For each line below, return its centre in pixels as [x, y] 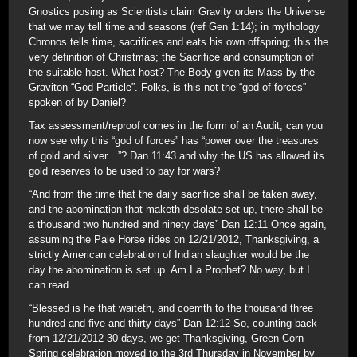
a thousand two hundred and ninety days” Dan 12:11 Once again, [178, 224]
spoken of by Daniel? [77, 102]
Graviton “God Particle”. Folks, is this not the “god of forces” [167, 87]
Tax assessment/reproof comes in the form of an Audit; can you [176, 126]
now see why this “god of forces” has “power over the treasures [174, 141]
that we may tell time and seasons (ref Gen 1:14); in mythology [174, 27]
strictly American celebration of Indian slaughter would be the [169, 255]
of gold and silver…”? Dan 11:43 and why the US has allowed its [177, 156]
